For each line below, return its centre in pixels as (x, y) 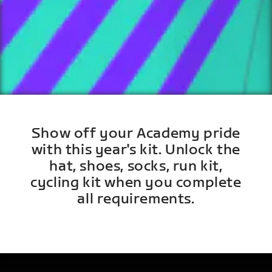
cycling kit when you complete (136, 182)
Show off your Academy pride (136, 133)
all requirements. (136, 199)
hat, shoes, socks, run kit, (136, 166)
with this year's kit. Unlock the (136, 149)
